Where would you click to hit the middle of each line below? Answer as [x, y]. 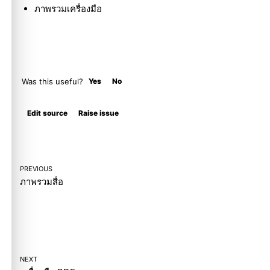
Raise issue [99, 113]
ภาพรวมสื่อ [42, 181]
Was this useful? [52, 81]
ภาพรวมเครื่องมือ [68, 9]
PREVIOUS [36, 168]
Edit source [47, 113]
